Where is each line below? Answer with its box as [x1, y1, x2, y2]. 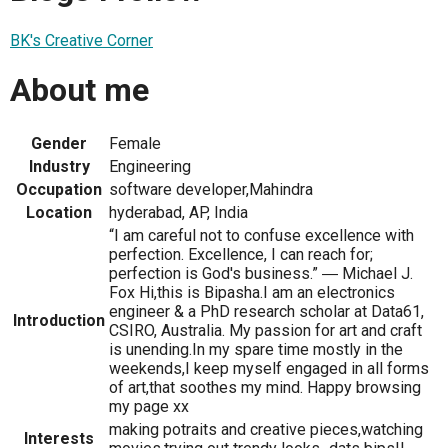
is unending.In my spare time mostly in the [109, 339, 403, 359]
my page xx [109, 396, 189, 416]
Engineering [109, 156, 191, 176]
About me [10, 71, 149, 110]
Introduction [13, 310, 105, 330]
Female [109, 133, 161, 153]
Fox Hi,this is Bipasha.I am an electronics [109, 282, 395, 302]
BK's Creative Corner [10, 30, 153, 50]
